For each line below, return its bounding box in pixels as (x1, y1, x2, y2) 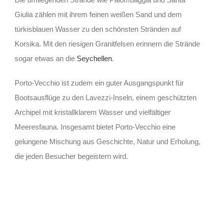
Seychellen (76, 54, 112, 63)
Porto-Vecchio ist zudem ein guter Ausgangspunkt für (14, 79, 184, 88)
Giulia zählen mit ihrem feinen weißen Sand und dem (14, 10, 182, 19)
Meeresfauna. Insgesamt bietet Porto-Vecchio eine (14, 123, 175, 131)
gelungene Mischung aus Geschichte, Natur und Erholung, (14, 137, 200, 146)
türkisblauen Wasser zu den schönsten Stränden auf (14, 25, 181, 34)
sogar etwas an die (14, 54, 77, 63)
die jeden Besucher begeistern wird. (14, 152, 128, 161)
